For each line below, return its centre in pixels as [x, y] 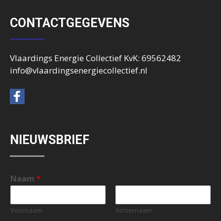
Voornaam [26, 210]
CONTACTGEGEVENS [70, 23]
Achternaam [134, 210]
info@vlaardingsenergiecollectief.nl [79, 70]
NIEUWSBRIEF [50, 140]
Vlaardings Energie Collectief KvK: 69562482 [95, 58]
